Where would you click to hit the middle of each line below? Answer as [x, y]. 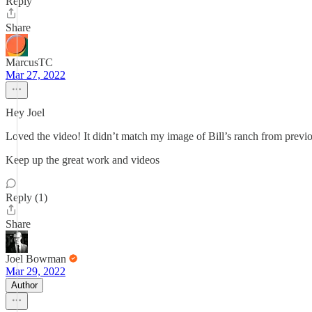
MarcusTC [29, 62]
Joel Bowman [36, 259]
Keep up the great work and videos [83, 160]
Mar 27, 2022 [36, 75]
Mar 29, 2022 [36, 271]
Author [24, 285]
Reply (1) [26, 197]
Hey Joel [25, 112]
